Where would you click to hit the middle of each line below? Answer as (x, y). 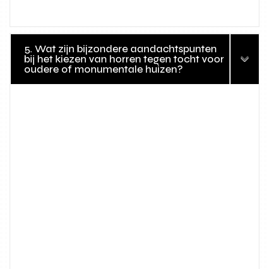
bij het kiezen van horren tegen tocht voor (124, 59)
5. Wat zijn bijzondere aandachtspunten (121, 49)
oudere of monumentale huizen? (104, 69)
